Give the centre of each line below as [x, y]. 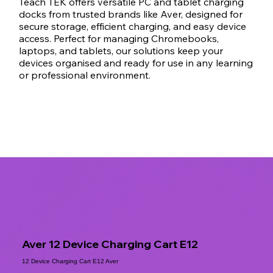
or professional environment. [85, 75]
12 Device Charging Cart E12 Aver [70, 261]
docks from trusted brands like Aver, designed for [131, 14]
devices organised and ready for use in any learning [136, 62]
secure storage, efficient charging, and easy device [133, 26]
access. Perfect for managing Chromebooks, [119, 38]
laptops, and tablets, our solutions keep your [121, 50]
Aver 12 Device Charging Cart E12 [110, 244]
